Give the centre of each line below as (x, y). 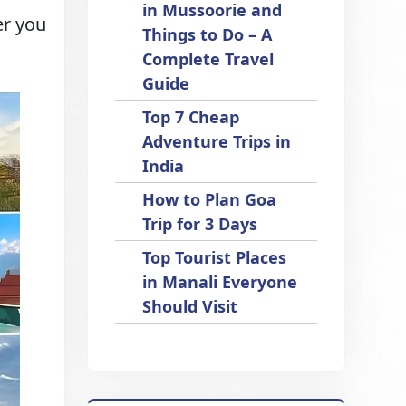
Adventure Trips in (217, 141)
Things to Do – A (208, 34)
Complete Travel (208, 59)
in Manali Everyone (220, 282)
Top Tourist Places (215, 257)
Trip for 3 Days (200, 224)
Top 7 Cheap (191, 117)
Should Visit (190, 306)
